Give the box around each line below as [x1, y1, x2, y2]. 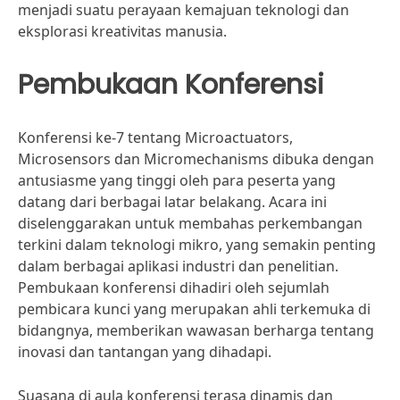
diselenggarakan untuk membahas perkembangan [18, 213, 362, 233]
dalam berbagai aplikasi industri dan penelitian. [18, 256, 338, 276]
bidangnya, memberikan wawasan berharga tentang [18, 321, 374, 340]
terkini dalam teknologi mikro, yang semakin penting [18, 235, 376, 254]
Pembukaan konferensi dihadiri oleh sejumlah [18, 278, 329, 297]
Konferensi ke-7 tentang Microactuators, [18, 128, 293, 147]
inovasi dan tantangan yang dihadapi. [18, 342, 271, 362]
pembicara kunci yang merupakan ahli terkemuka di [18, 299, 371, 319]
